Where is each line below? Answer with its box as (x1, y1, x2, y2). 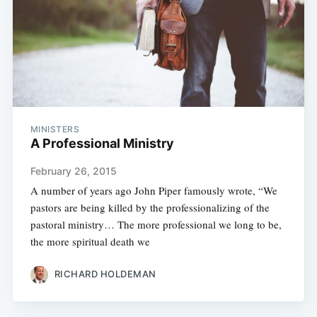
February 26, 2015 (30, 164, 117, 177)
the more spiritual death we (30, 234, 150, 248)
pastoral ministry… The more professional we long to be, (30, 217, 282, 231)
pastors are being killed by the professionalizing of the (30, 200, 270, 214)
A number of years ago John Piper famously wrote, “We (30, 183, 277, 197)
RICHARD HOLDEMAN (54, 268, 156, 280)
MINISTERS (30, 123, 80, 134)
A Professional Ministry (30, 135, 174, 151)
